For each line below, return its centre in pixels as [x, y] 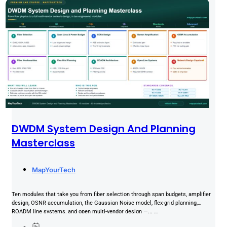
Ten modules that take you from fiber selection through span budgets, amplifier [111, 195]
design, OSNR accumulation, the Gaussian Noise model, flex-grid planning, [105, 203]
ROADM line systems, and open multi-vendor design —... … [85, 212]
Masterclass [43, 143]
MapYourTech [54, 170]
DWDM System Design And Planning [104, 128]
